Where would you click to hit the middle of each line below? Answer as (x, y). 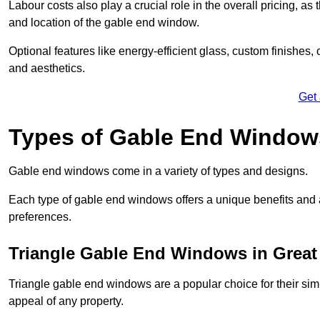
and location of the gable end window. (104, 22)
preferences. (40, 216)
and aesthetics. (47, 68)
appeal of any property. (66, 301)
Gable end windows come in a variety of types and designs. (158, 171)
